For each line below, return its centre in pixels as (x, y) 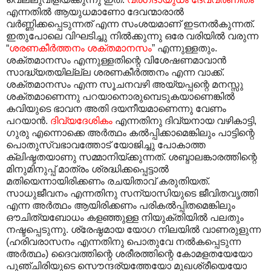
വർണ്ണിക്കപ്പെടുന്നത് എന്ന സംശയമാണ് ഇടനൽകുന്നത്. (130, 24)
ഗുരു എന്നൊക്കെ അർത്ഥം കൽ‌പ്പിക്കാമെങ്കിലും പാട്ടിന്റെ (130, 132)
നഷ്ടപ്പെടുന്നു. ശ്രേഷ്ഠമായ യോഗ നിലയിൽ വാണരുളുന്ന (133, 229)
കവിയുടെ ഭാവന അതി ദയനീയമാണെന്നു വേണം (116, 108)
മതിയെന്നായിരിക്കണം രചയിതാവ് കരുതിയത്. (108, 181)
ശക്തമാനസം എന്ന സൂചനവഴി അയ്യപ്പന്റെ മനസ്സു (125, 84)
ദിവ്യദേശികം (81, 120)
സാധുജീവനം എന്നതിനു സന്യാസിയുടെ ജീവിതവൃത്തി (132, 193)
